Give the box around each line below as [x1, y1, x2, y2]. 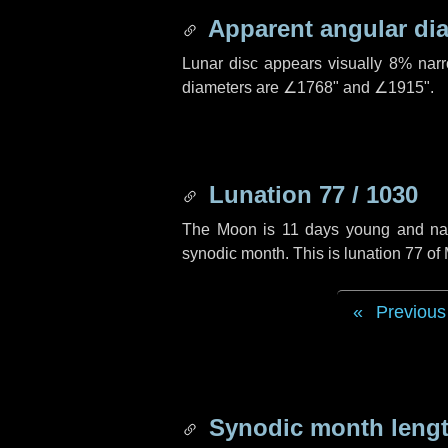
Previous [375, 302, 446, 322]
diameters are [182, 79, 283, 96]
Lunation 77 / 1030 [202, 181, 418, 208]
